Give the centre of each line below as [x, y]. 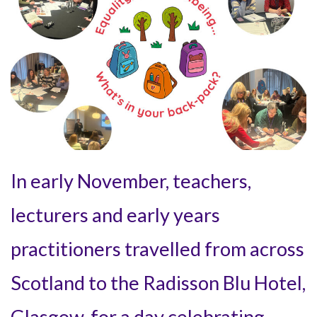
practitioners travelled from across [157, 248]
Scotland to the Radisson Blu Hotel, [158, 282]
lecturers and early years [115, 214]
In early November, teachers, [131, 180]
